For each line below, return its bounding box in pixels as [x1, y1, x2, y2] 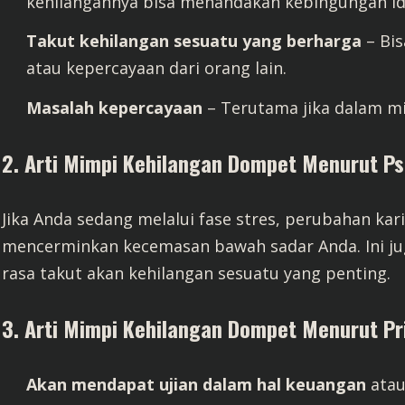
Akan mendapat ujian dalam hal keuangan [26, 372, 366, 395]
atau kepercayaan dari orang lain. [26, 57, 287, 79]
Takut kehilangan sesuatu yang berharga [26, 30, 362, 52]
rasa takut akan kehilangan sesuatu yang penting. [2, 261, 391, 284]
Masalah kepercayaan [26, 96, 202, 118]
